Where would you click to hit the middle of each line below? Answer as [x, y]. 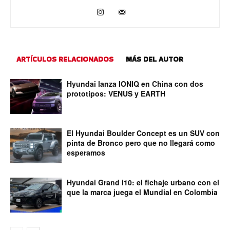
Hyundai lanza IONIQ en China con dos [135, 83]
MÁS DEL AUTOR [155, 59]
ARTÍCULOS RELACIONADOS [65, 59]
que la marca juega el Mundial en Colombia [142, 192]
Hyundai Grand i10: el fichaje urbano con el [143, 182]
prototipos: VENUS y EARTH [116, 93]
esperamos [86, 152]
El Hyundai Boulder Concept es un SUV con [143, 133]
